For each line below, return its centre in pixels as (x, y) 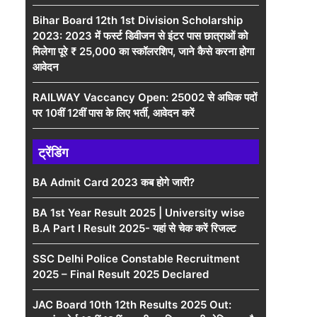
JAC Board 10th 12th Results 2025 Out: (132, 305)
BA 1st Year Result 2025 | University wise (139, 213)
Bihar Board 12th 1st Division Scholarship (138, 20)
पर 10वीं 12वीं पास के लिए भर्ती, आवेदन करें (114, 113)
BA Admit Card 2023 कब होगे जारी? (114, 182)
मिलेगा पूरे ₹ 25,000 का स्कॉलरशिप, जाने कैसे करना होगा (143, 51)
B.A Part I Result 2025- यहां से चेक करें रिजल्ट (134, 228)
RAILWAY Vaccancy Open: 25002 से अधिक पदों (145, 97)
